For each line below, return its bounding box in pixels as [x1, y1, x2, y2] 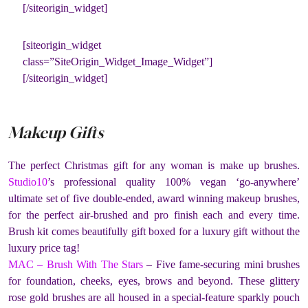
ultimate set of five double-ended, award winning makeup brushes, [8, 192, 300, 204]
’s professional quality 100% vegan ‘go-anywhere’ [47, 175, 300, 188]
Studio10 [8, 175, 47, 188]
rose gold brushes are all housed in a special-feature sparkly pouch [8, 291, 300, 303]
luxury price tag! [8, 241, 80, 254]
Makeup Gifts [8, 124, 103, 142]
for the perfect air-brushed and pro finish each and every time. [8, 208, 300, 221]
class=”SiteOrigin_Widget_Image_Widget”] [23, 56, 212, 68]
